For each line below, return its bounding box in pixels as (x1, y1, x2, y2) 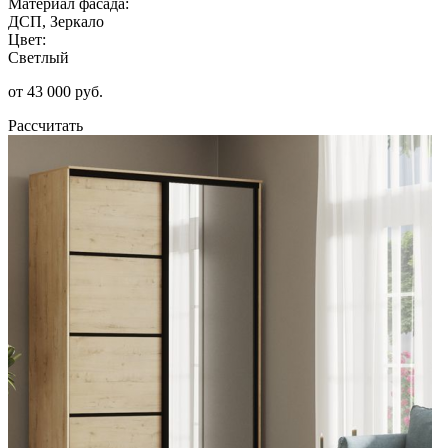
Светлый (8, 48, 69, 66)
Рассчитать (8, 116, 83, 134)
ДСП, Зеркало (8, 12, 104, 30)
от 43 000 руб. (8, 82, 103, 100)
